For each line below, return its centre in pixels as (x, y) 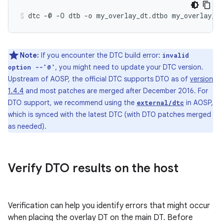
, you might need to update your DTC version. (129, 67)
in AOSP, (199, 103)
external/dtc (160, 103)
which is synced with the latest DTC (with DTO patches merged (110, 114)
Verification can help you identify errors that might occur (109, 206)
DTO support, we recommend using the (72, 103)
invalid (176, 55)
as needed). (27, 126)
